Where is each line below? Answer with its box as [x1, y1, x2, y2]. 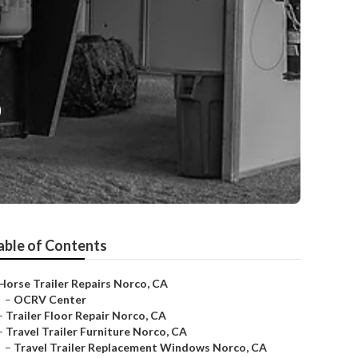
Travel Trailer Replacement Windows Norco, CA [14, 340, 267, 354]
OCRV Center [14, 292, 86, 306]
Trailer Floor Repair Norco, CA [6, 308, 166, 322]
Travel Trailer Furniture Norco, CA [6, 324, 187, 338]
